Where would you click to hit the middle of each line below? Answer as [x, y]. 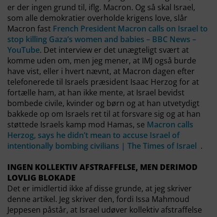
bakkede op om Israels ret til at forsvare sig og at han [104, 114]
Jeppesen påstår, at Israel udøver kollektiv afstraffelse [105, 210]
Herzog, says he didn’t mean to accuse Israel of [93, 135]
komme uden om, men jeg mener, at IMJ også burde [102, 61]
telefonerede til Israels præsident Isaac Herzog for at [103, 82]
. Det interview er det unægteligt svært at [114, 50]
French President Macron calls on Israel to [130, 29]
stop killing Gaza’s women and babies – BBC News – [102, 39]
